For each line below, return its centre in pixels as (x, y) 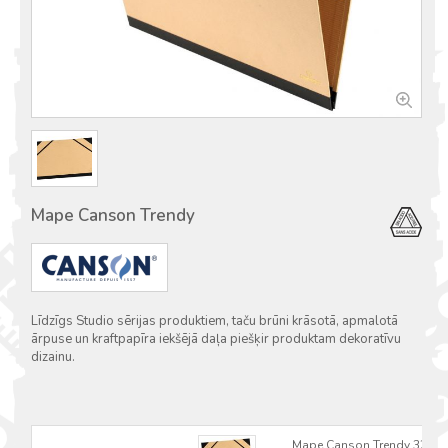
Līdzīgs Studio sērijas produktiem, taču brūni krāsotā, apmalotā (214, 320)
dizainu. (52, 356)
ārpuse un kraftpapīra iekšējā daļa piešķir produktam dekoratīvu (215, 338)
